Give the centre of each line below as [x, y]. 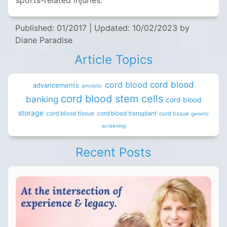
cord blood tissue [70, 113]
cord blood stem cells [112, 99]
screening [113, 126]
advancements [56, 85]
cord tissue [174, 114]
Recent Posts [113, 153]
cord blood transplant [126, 113]
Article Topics [113, 60]
